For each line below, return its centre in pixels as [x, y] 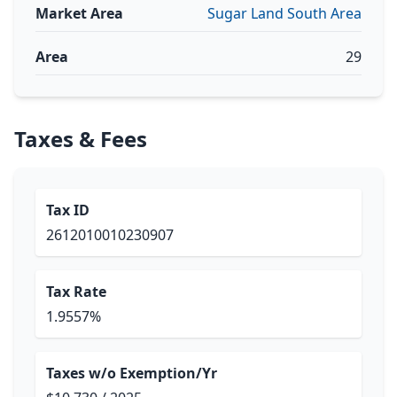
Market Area [79, 13]
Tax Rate [76, 292]
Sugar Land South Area [284, 13]
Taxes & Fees [81, 139]
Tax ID [68, 210]
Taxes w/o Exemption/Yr [132, 373]
